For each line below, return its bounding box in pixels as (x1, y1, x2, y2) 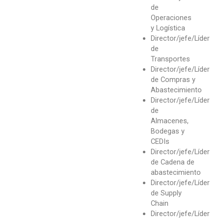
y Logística (150, 24, 185, 33)
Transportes (150, 55, 190, 64)
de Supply (150, 189, 182, 198)
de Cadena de (150, 158, 194, 167)
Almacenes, (150, 116, 189, 126)
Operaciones (150, 13, 192, 23)
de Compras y (150, 75, 195, 84)
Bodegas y (150, 127, 185, 136)
